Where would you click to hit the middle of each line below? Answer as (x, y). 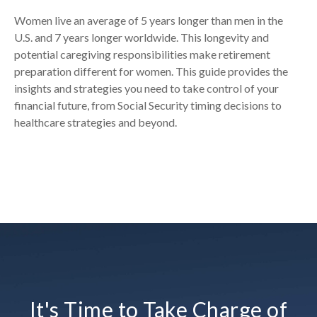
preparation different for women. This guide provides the (151, 71)
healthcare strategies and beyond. (96, 122)
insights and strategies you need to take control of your (146, 88)
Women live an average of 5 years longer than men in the (149, 20)
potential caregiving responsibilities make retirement (142, 54)
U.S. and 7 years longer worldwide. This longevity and (142, 37)
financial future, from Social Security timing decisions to (148, 105)
